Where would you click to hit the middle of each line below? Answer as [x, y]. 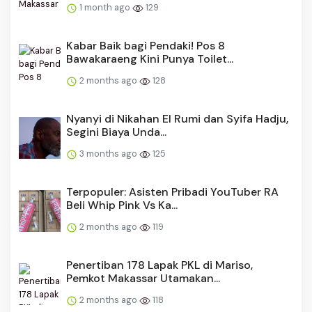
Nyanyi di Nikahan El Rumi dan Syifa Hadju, [177, 119]
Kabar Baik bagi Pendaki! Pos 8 [146, 46]
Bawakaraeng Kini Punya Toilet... [150, 59]
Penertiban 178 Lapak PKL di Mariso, [159, 265]
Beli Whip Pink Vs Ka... [122, 205]
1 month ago [105, 8]
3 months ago [108, 154]
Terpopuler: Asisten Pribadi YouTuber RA [172, 192]
